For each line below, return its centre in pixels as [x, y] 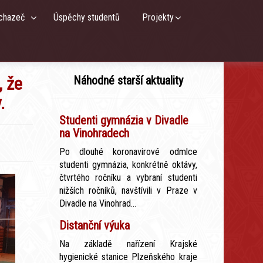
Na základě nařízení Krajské [128, 244]
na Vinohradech [94, 133]
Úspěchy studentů [89, 17]
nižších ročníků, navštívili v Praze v [128, 190]
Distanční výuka [94, 225]
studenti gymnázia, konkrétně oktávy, [128, 165]
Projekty [158, 17]
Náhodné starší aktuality [128, 80]
